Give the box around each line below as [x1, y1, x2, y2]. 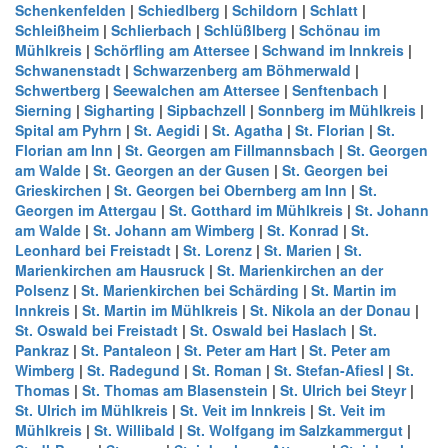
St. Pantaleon [81, 340, 172, 360]
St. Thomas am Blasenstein [82, 380, 268, 400]
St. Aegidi [134, 120, 200, 140]
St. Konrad [267, 220, 339, 240]
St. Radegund [87, 360, 180, 380]
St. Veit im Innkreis [180, 400, 306, 420]
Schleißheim [15, 20, 99, 40]
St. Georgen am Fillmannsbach [125, 140, 335, 160]
